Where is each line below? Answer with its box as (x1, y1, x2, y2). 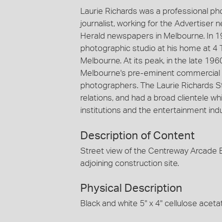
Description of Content (80, 130, 195, 141)
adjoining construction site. (80, 159, 179, 167)
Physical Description (80, 183, 182, 194)
